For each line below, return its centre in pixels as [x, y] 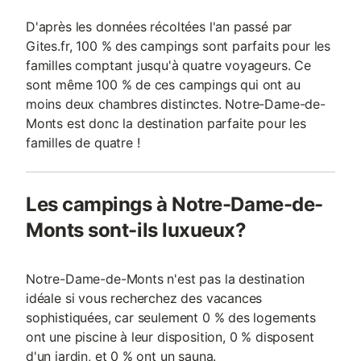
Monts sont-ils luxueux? [136, 230]
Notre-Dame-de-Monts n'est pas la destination [166, 279]
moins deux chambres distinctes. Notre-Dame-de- [176, 104]
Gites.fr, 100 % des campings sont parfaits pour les [178, 46]
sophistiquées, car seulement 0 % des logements [171, 317]
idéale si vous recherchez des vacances [144, 298]
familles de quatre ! [83, 143]
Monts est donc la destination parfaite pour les [166, 123]
